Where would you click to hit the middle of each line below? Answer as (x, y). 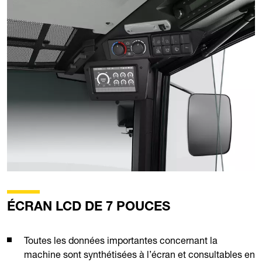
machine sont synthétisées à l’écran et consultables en (139, 254)
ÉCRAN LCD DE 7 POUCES (89, 207)
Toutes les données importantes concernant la (121, 240)
